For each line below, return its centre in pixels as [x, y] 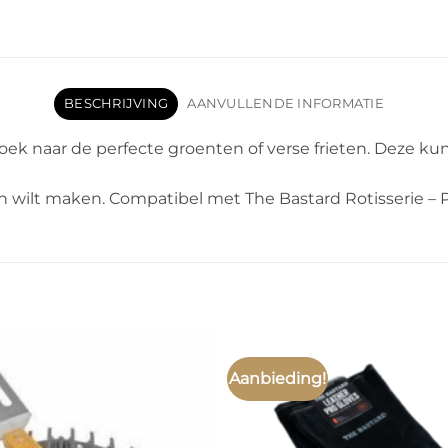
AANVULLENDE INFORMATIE [285, 104]
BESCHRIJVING [116, 104]
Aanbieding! [278, 378]
